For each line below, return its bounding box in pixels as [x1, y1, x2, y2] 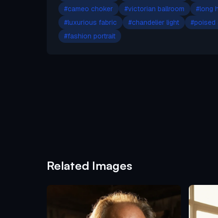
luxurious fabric [68, 18, 117, 27]
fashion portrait [68, 31, 115, 40]
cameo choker [68, 4, 113, 13]
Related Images [47, 158, 132, 173]
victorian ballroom [128, 4, 184, 13]
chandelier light [132, 18, 179, 27]
